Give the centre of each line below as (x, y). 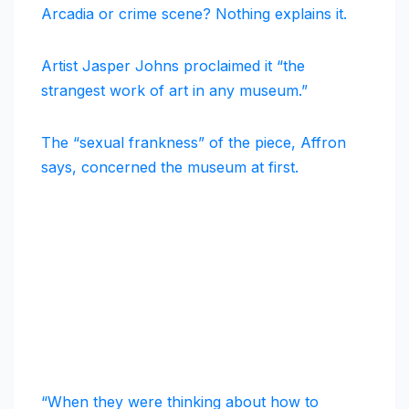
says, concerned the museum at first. (170, 168)
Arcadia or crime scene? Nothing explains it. (194, 14)
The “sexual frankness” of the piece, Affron (194, 143)
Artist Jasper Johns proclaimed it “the (173, 66)
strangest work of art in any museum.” (174, 91)
